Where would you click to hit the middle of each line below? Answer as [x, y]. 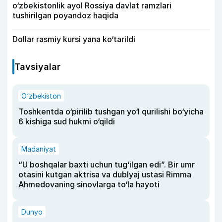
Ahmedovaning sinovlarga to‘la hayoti [89, 184]
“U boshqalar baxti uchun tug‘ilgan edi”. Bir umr [107, 164]
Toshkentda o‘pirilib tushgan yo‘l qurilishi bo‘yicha [111, 111]
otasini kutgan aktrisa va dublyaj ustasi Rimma [105, 174]
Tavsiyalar [37, 66]
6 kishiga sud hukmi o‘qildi [67, 121]
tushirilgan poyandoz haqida [65, 15]
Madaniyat [39, 149]
